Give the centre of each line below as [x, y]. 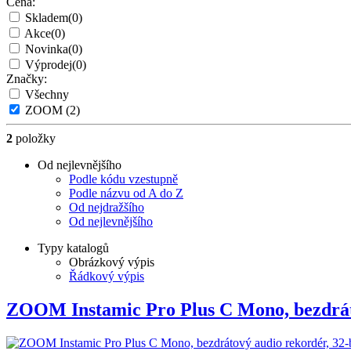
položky [34, 139]
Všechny [47, 95]
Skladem [47, 18]
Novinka [47, 49]
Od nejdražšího [107, 208]
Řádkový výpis [107, 277]
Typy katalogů [73, 248]
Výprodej [49, 65]
